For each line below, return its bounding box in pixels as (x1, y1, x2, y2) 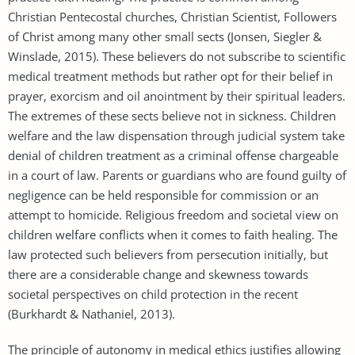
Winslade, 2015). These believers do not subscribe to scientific (8, 48, 345, 64)
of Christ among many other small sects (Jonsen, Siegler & (8, 28, 322, 44)
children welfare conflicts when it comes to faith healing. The (8, 226, 338, 242)
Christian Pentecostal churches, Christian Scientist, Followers (8, 8, 337, 25)
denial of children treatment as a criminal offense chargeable (8, 147, 338, 163)
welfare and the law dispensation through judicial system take (8, 127, 345, 143)
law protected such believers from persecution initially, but (8, 246, 328, 262)
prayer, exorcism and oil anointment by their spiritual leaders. (8, 87, 345, 104)
